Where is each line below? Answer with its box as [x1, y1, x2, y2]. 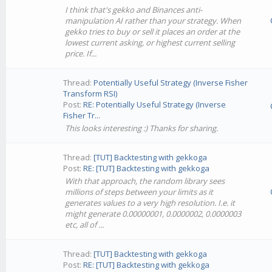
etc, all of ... [65, 219, 104, 230]
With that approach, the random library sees [65, 175, 225, 186]
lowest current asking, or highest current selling [65, 37, 236, 48]
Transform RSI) [63, 88, 118, 99]
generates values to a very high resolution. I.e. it [65, 197, 236, 208]
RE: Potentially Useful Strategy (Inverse [83, 99, 226, 110]
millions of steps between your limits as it [65, 186, 214, 197]
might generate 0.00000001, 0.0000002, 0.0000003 [65, 208, 242, 219]
